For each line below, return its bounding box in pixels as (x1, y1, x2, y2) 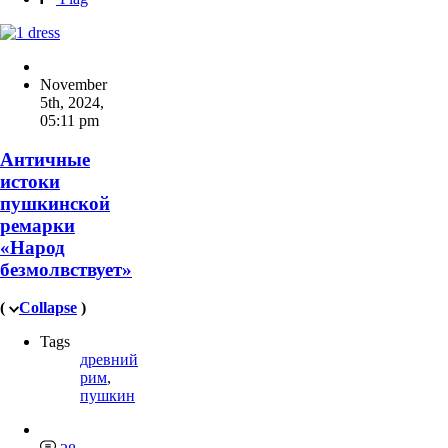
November (40, 75, 107, 93)
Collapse (19, 299, 77, 317)
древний (80, 351, 138, 369)
